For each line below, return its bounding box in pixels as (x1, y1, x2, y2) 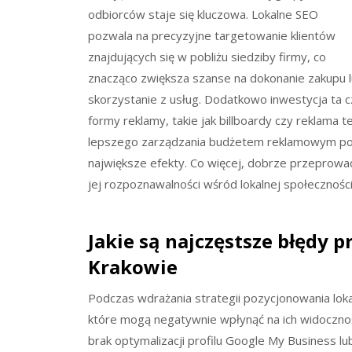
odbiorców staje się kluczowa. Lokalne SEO (88, 5, 318, 22)
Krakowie (88, 254, 178, 280)
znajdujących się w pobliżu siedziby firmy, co (88, 48, 326, 64)
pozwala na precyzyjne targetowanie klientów (88, 27, 335, 43)
